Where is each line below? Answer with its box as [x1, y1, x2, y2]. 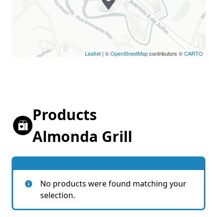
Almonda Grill [32, 126, 132, 146]
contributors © [148, 49, 184, 57]
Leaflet [85, 49, 101, 57]
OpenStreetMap [110, 49, 148, 57]
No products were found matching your [40, 178, 186, 189]
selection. [40, 189, 75, 201]
